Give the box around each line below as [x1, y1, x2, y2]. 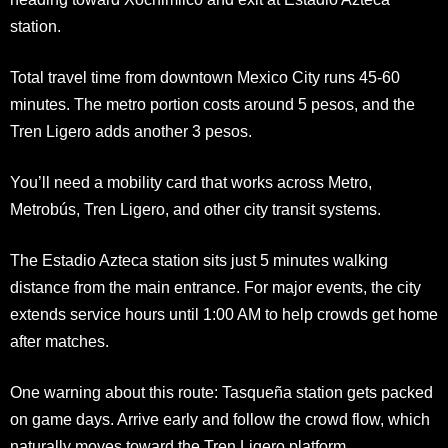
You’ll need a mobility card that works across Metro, [10, 173, 372, 191]
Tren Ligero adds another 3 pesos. [10, 122, 252, 140]
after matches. [10, 332, 109, 350]
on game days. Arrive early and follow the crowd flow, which [10, 410, 430, 428]
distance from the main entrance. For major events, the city [10, 278, 421, 296]
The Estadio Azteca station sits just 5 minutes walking [10, 251, 388, 269]
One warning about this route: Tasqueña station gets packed [10, 383, 433, 401]
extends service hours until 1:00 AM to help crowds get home [10, 305, 438, 323]
